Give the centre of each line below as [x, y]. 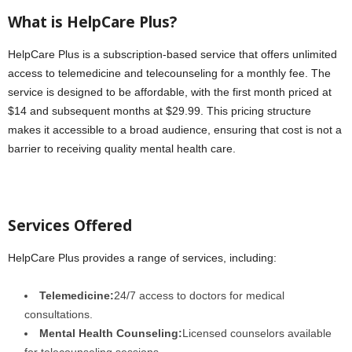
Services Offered [70, 225]
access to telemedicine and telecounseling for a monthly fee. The [169, 73]
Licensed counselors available [257, 333]
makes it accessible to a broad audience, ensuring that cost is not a [175, 129]
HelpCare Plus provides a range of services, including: [142, 257]
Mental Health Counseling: [111, 333]
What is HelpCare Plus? [92, 22]
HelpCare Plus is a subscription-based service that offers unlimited [172, 54]
